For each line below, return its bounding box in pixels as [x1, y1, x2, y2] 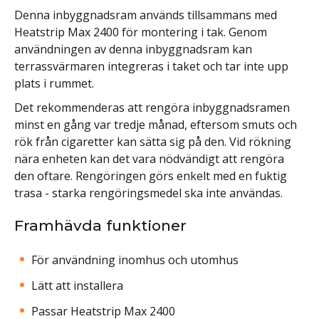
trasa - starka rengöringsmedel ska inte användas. [14, 184, 283, 201]
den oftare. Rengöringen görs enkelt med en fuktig [14, 167, 287, 184]
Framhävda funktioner [14, 216, 187, 234]
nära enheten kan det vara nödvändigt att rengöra [14, 150, 284, 167]
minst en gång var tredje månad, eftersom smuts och [14, 116, 297, 132]
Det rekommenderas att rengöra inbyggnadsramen [14, 99, 290, 115]
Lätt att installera [31, 277, 123, 293]
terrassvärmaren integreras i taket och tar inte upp [14, 58, 288, 74]
